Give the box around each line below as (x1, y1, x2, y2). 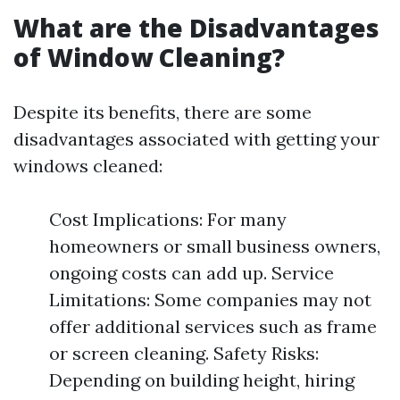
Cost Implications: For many (49, 208, 287, 230)
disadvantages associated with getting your (13, 128, 379, 150)
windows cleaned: (13, 154, 162, 177)
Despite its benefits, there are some (13, 101, 312, 123)
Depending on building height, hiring (49, 369, 354, 391)
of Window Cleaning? (13, 40, 285, 74)
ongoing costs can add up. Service (49, 262, 334, 284)
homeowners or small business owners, (49, 235, 380, 257)
